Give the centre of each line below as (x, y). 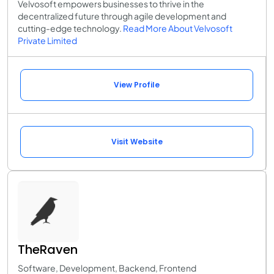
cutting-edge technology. (70, 28)
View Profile (137, 84)
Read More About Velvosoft (178, 28)
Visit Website (137, 141)
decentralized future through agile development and (122, 16)
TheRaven (48, 249)
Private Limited (47, 40)
